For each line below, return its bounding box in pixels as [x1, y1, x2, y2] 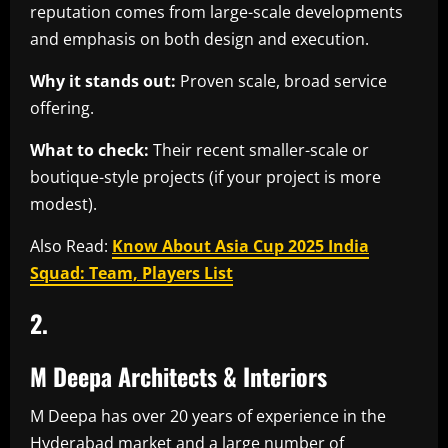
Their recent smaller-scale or [149, 139, 369, 162]
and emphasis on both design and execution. [30, 28, 373, 51]
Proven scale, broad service [176, 70, 387, 93]
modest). [30, 193, 97, 216]
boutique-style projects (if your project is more [30, 166, 381, 189]
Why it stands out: [30, 70, 176, 93]
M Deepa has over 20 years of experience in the [30, 405, 386, 428]
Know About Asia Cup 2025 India [112, 235, 369, 258]
